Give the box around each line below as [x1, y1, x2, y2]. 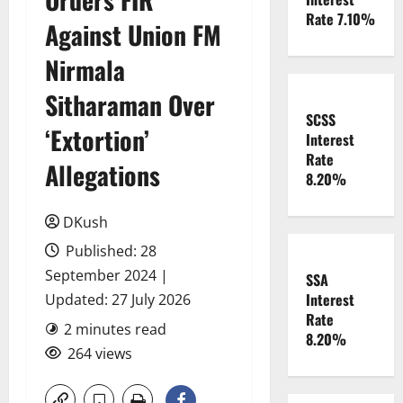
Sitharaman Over [45, 86, 215, 123]
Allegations [45, 157, 160, 193]
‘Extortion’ [45, 121, 149, 158]
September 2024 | [45, 265, 168, 285]
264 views [67, 344, 132, 363]
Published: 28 [62, 241, 157, 261]
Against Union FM [45, 16, 221, 53]
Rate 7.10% [305, 8, 375, 30]
